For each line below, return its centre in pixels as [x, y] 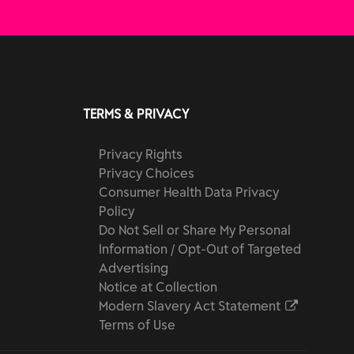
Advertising [133, 268]
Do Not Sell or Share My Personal [194, 230]
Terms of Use [137, 325]
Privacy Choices [146, 173]
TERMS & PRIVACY [136, 114]
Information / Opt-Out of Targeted [200, 249]
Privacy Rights [140, 154]
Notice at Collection [158, 287]
